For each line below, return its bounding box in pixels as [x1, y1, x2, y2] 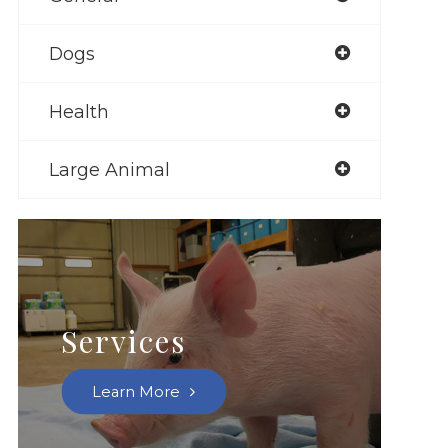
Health [48, 100, 109, 122]
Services [61, 320, 187, 361]
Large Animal [48, 158, 170, 180]
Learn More [92, 382, 181, 401]
